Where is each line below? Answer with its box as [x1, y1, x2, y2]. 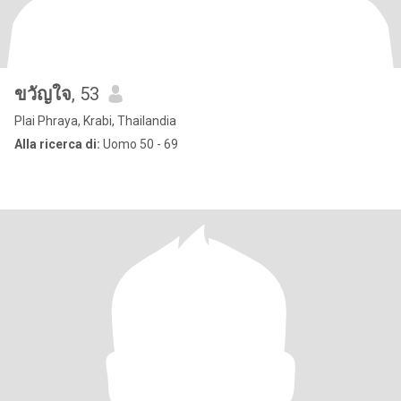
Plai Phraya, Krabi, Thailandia [14, 114, 176, 128]
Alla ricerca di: [14, 137, 100, 151]
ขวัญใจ [14, 83, 72, 105]
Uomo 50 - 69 [100, 137, 178, 151]
